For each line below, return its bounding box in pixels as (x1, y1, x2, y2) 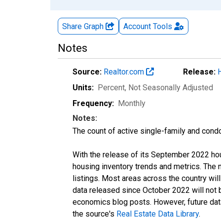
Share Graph (62, 21, 106, 31)
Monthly (118, 98, 146, 108)
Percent (98, 82, 125, 92)
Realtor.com (104, 67, 146, 76)
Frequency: (73, 98, 114, 108)
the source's (73, 209, 116, 219)
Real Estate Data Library (116, 209, 199, 219)
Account (123, 21, 151, 31)
